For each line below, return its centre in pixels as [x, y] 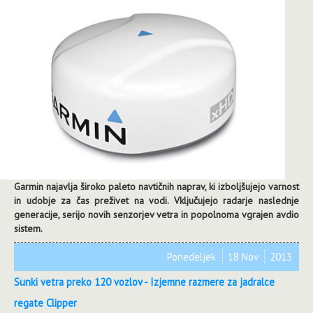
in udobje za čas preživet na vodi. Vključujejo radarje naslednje [156, 200]
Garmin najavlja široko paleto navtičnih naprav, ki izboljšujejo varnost [156, 186]
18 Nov [244, 256]
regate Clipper [45, 303]
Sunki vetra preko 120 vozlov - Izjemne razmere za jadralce [144, 282]
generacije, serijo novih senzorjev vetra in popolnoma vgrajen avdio [156, 214]
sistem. [28, 228]
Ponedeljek [193, 256]
